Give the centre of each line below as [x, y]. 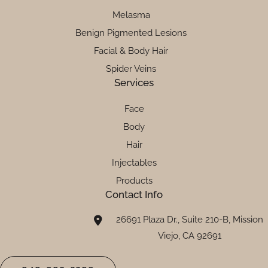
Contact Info [134, 194]
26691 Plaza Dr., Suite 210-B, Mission [189, 219]
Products [134, 180]
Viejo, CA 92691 [189, 235]
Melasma [131, 15]
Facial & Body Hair [131, 51]
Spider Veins [131, 68]
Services [134, 82]
